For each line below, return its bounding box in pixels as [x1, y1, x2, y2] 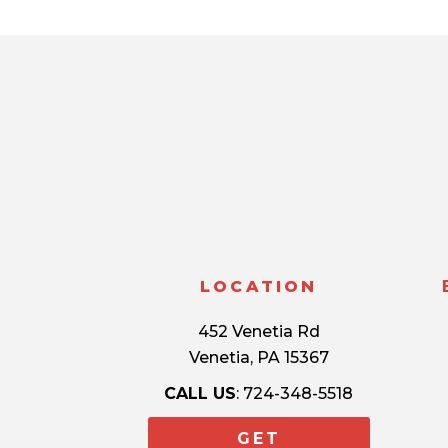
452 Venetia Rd [197, 322, 320, 342]
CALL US [164, 384, 237, 404]
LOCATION [200, 277, 318, 297]
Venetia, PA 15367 [188, 348, 329, 368]
